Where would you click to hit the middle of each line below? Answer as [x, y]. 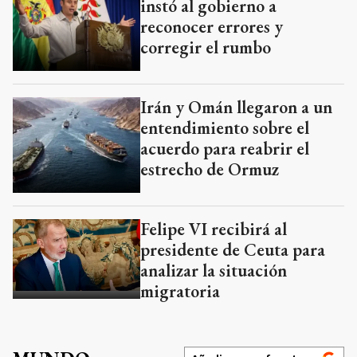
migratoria [180, 292]
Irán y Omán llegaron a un [236, 108]
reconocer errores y [212, 27]
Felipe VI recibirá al [214, 229]
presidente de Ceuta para [233, 250]
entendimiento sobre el [225, 128]
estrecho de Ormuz [210, 170]
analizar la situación [214, 271]
